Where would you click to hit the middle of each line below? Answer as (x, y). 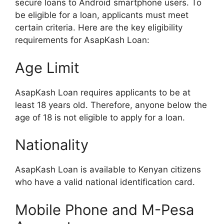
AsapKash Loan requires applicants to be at (103, 92)
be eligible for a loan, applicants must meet (102, 15)
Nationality (52, 145)
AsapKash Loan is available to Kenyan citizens (108, 169)
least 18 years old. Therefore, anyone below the (111, 105)
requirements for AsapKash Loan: (82, 40)
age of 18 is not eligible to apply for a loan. (100, 117)
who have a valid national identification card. (105, 182)
